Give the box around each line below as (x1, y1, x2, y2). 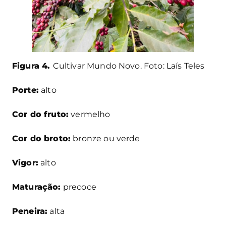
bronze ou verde (71, 134, 140, 144)
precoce (61, 182, 96, 192)
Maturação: (12, 182, 61, 192)
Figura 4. (12, 61, 53, 71)
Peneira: (12, 206, 48, 216)
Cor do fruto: (12, 109, 69, 120)
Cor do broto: (12, 134, 71, 144)
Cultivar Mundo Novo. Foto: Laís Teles (52, 61, 205, 71)
